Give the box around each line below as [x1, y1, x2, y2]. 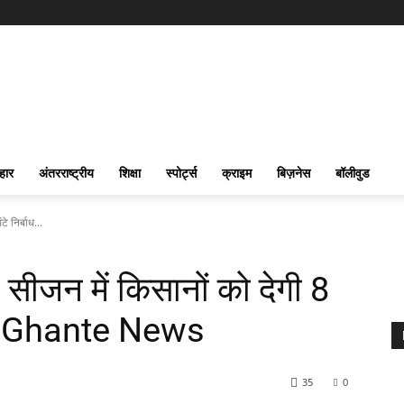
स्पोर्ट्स [166, 164, 197, 181]
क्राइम [222, 164, 252, 181]
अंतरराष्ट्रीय [39, 164, 94, 181]
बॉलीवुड [335, 164, 370, 181]
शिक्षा [119, 164, 141, 181]
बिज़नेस [277, 164, 310, 181]
